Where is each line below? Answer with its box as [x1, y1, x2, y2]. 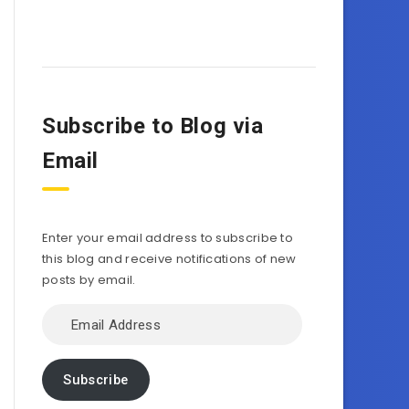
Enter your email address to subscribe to [42, 229, 294, 246]
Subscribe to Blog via [42, 113, 264, 139]
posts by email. [42, 271, 136, 288]
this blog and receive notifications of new [42, 250, 297, 267]
